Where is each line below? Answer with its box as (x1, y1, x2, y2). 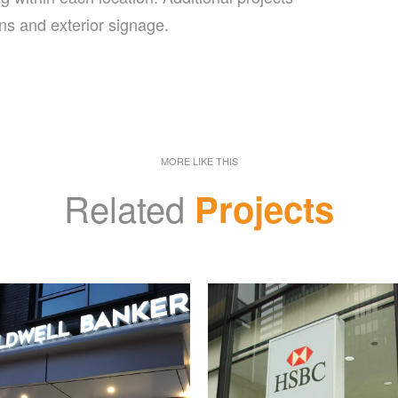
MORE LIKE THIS (160, 153, 238, 168)
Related (64, 181, 195, 233)
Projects (195, 182, 334, 234)
